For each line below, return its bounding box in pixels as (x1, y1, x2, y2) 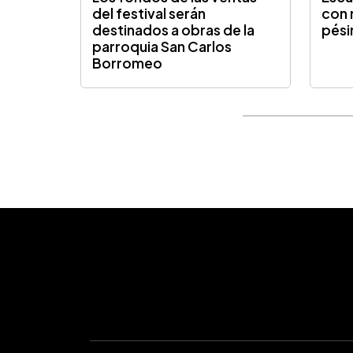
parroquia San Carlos (92, 38, 232, 56)
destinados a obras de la (92, 21, 255, 39)
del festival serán (92, 5, 206, 23)
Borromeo (92, 54, 163, 72)
